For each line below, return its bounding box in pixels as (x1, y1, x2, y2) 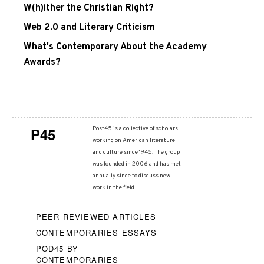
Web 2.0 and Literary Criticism (24, 22, 155, 34)
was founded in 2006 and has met (92, 160, 181, 169)
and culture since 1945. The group (92, 148, 180, 157)
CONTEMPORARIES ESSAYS (35, 227, 157, 239)
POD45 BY (35, 243, 79, 255)
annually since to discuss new (92, 172, 170, 180)
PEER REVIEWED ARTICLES (35, 211, 156, 223)
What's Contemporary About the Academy (24, 41, 207, 54)
